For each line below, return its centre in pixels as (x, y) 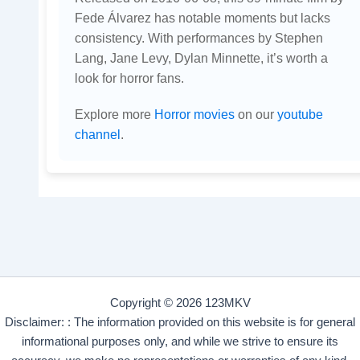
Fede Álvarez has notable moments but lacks (202, 18)
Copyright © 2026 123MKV (180, 303)
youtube (300, 115)
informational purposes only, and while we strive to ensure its (180, 342)
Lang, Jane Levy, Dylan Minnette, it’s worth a (201, 58)
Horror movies (194, 115)
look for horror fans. (129, 78)
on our (256, 115)
